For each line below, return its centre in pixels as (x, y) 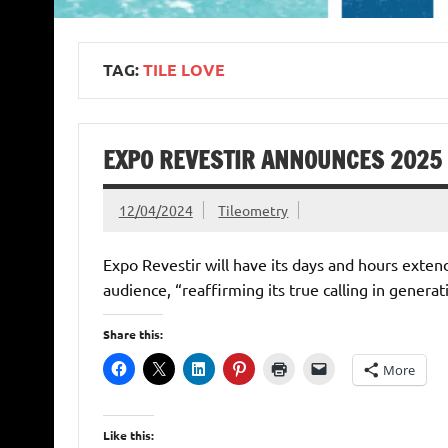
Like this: (128, 435)
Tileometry (253, 209)
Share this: (132, 334)
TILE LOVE (183, 70)
